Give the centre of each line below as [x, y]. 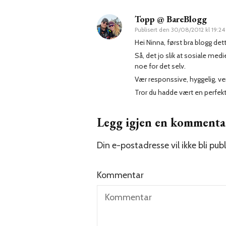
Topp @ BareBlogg [171, 19]
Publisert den [153, 29]
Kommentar [120, 175]
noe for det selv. [160, 66]
